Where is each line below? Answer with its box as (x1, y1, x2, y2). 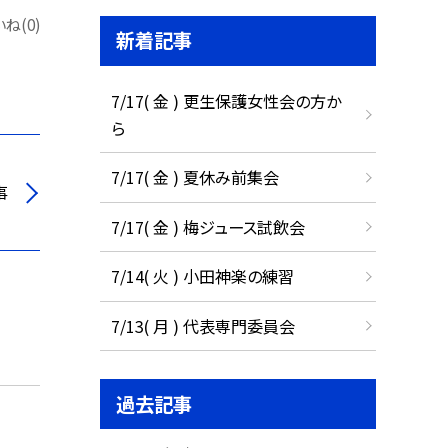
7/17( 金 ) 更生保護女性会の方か (110, 88, 341, 113)
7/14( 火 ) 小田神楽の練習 (110, 264, 294, 289)
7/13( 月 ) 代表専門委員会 (110, 313, 295, 338)
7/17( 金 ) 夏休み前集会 (110, 165, 279, 190)
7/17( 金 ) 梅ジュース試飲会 (110, 214, 305, 239)
